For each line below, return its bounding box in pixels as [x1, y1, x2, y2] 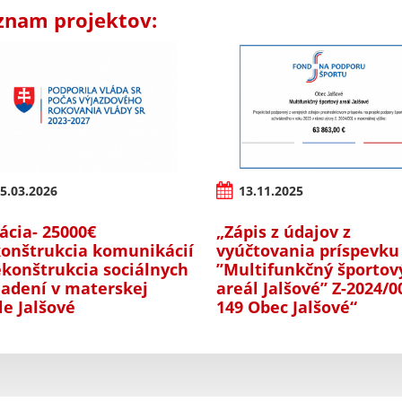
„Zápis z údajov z [216, 220, 352, 242]
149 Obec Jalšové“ [216, 295, 358, 318]
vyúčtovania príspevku [216, 239, 400, 261]
